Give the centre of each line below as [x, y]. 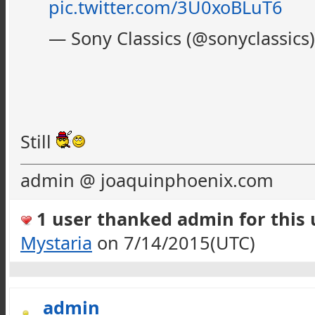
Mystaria [56, 243]
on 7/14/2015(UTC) [174, 243]
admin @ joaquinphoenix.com [147, 180]
